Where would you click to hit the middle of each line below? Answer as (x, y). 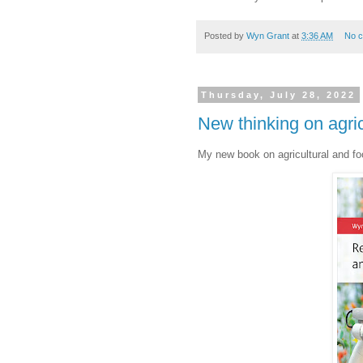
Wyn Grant (268, 35)
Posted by (225, 35)
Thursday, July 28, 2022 (279, 95)
